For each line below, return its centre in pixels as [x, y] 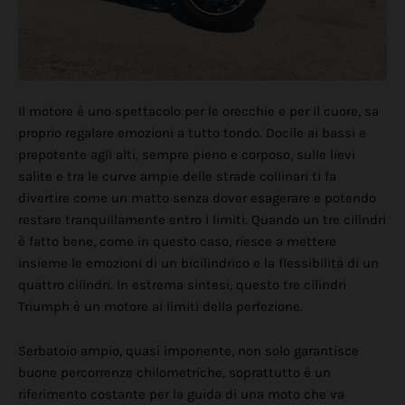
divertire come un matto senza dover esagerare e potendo [197, 198]
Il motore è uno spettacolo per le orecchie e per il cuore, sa [198, 112]
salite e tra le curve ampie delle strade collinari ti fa [177, 177]
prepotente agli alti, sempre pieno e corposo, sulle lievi [187, 155]
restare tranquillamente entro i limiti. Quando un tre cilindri [202, 220]
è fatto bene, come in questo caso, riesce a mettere [177, 242]
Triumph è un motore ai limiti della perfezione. [162, 307]
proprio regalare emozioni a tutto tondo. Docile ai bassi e [192, 133]
